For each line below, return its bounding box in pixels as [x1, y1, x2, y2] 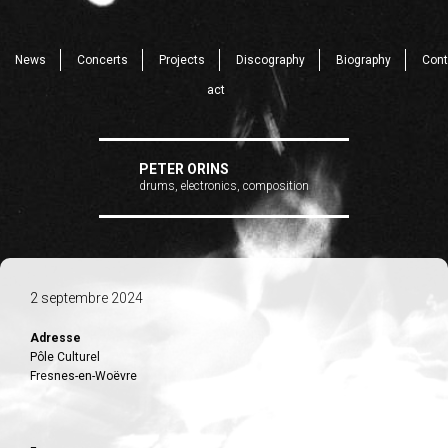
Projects [158, 53, 205, 67]
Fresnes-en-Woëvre [30, 369, 137, 383]
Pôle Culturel [30, 350, 100, 364]
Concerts [76, 53, 128, 67]
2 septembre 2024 [30, 290, 143, 306]
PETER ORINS [139, 161, 229, 177]
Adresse [30, 331, 81, 345]
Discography [235, 53, 305, 67]
